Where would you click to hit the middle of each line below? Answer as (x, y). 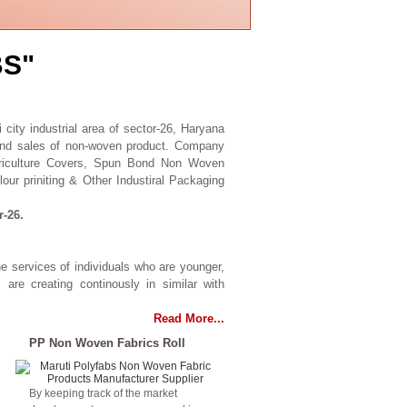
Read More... (189, 318)
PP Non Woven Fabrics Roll (107, 343)
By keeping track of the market (103, 393)
